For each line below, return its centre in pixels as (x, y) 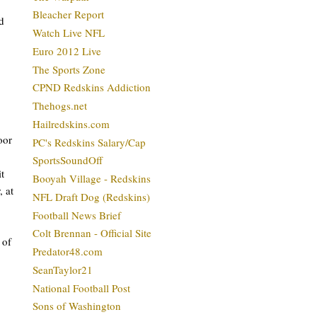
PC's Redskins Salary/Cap (89, 142)
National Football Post (81, 288)
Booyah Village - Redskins (92, 178)
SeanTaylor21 (63, 269)
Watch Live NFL (69, 33)
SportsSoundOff (68, 160)
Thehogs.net (60, 105)
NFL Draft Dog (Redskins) (91, 196)
